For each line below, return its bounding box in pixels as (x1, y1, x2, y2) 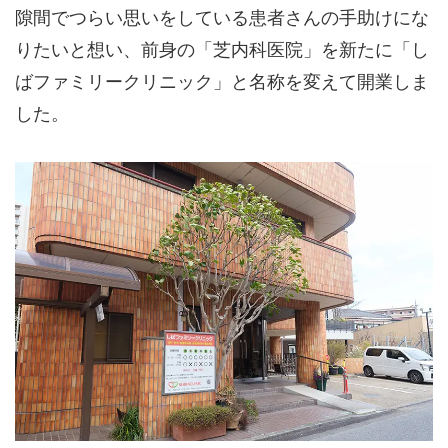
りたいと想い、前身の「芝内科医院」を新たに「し (15, 40, 429, 60)
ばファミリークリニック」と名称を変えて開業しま (15, 72, 429, 92)
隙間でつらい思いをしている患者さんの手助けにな (15, 8, 429, 28)
